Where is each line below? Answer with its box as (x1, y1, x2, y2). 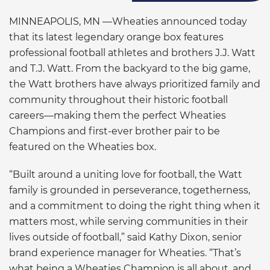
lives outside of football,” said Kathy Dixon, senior (9, 231, 242, 243)
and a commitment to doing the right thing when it (9, 199, 260, 212)
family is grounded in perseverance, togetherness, (9, 184, 250, 196)
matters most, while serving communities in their (9, 215, 248, 227)
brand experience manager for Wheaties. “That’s (9, 246, 241, 259)
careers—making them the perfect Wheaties (9, 109, 226, 121)
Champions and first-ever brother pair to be (9, 125, 220, 137)
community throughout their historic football (9, 93, 228, 105)
